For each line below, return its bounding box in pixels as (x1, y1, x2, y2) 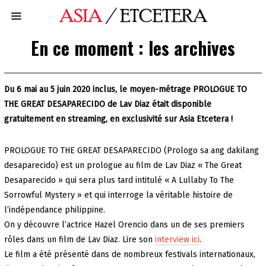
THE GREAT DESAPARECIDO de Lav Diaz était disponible (4, 99, 211, 110)
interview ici (154, 235, 199, 245)
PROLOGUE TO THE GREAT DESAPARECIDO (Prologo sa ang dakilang (4, 145, 259, 156)
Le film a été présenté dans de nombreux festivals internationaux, (4, 249, 255, 260)
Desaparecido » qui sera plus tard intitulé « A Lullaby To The (4, 175, 234, 186)
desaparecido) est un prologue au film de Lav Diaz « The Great (4, 160, 242, 171)
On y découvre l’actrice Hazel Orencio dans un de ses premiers (4, 220, 245, 230)
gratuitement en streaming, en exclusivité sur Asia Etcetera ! (4, 114, 233, 125)
